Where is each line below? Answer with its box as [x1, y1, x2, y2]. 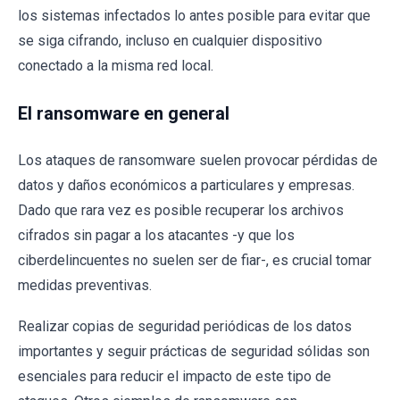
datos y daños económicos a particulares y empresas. [18, 176, 354, 194]
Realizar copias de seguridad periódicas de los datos [18, 317, 352, 335]
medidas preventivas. [18, 276, 152, 294]
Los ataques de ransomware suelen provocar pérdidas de [18, 151, 378, 169]
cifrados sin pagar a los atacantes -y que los [18, 226, 295, 244]
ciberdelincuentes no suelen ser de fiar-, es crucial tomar [18, 251, 371, 269]
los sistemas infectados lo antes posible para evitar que [18, 6, 371, 24]
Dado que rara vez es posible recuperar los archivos [18, 201, 344, 219]
